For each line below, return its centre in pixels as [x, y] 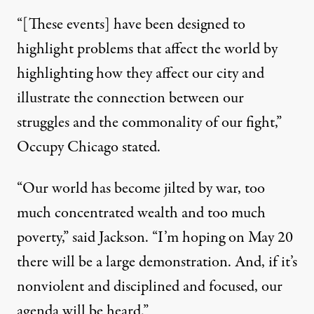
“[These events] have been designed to [131, 24]
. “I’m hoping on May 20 [219, 237]
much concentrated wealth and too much [141, 213]
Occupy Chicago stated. [89, 147]
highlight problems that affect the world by [147, 49]
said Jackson [109, 237]
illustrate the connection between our [130, 98]
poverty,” [45, 237]
